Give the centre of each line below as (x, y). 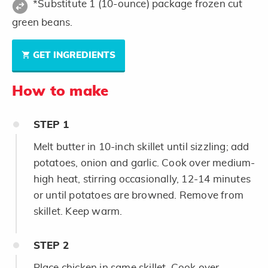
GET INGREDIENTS (74, 55)
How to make (60, 91)
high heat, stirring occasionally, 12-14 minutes (142, 179)
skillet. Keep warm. (78, 211)
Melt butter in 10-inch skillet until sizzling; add (141, 147)
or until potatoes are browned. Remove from (138, 195)
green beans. (42, 22)
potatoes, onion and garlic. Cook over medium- (144, 163)
